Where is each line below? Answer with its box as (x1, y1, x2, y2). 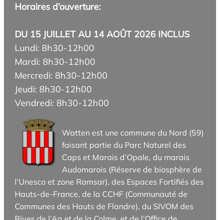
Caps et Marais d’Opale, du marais (62, 152, 190, 163)
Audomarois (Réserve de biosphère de (62, 165, 202, 175)
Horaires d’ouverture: (15, 1, 101, 13)
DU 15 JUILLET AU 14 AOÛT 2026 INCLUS (15, 28, 190, 40)
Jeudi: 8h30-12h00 (15, 83, 92, 95)
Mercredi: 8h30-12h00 (15, 70, 108, 82)
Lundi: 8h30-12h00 (15, 42, 95, 54)
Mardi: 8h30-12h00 (15, 56, 96, 68)
